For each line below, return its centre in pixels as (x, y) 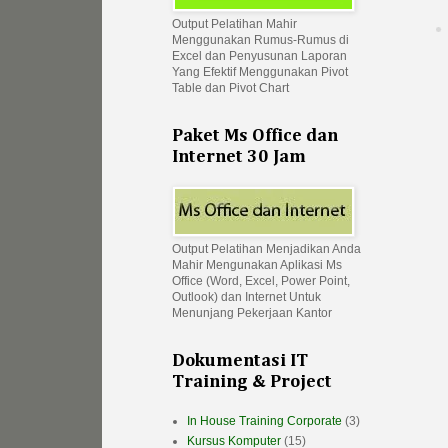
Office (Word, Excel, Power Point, (261, 281)
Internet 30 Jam (239, 157)
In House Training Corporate (264, 421)
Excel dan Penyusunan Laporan (259, 56)
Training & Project (252, 382)
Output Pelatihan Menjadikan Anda (266, 249)
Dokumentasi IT (240, 361)
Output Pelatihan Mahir (234, 24)
